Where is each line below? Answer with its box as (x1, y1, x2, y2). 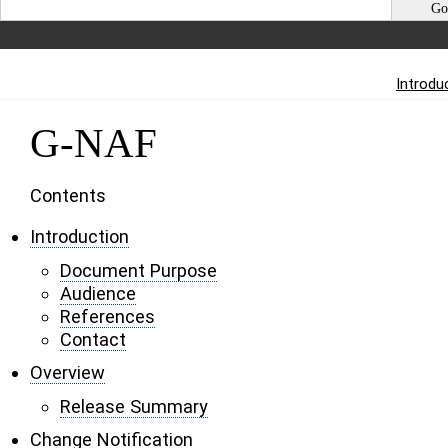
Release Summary (60, 396, 208, 417)
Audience (60, 283, 136, 304)
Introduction (30, 226, 129, 247)
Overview (30, 362, 105, 383)
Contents (30, 185, 106, 206)
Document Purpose (60, 260, 217, 281)
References (60, 306, 155, 327)
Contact (60, 329, 126, 350)
